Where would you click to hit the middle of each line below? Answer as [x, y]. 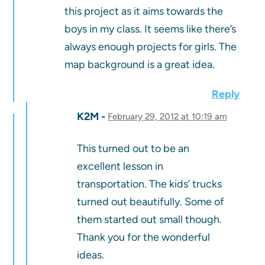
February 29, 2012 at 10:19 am [167, 117]
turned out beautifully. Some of [150, 202]
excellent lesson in [120, 167]
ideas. [90, 255]
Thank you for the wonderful [143, 237]
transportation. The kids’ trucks [149, 184]
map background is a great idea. [140, 65]
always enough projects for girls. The [151, 47]
